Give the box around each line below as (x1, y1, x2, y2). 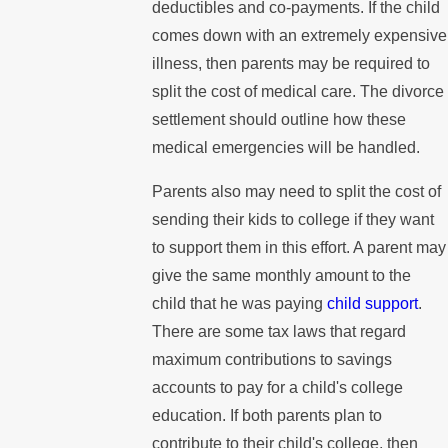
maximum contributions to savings (152, 350, 393, 368)
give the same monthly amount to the (152, 266, 412, 284)
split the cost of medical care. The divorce (152, 83, 445, 101)
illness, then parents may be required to (152, 55, 431, 73)
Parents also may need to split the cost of (152, 182, 442, 200)
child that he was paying (152, 294, 328, 312)
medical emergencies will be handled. (152, 139, 421, 157)
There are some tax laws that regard (152, 322, 407, 340)
